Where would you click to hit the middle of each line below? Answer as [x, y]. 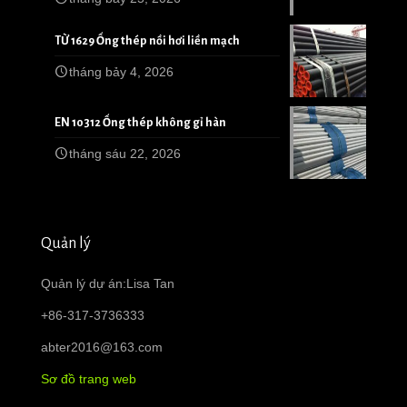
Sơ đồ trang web [89, 379]
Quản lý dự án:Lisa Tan [108, 284]
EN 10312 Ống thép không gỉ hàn [140, 123]
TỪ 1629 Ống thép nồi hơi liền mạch [147, 41]
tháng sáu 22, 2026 [125, 154]
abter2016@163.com [102, 347]
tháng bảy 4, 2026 [121, 72]
